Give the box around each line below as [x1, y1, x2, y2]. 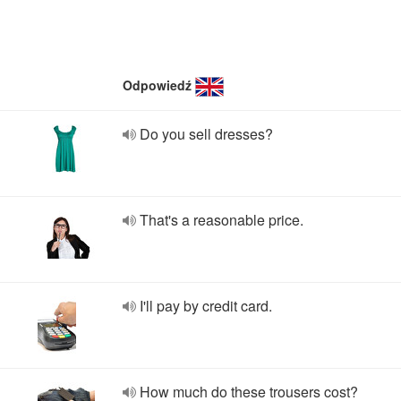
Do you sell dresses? [140, 124, 273, 144]
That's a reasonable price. [140, 209, 303, 230]
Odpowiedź [123, 76, 192, 94]
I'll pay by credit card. [140, 295, 272, 316]
